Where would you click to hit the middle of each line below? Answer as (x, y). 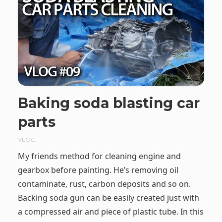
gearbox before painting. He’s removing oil (98, 170)
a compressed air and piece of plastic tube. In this (111, 211)
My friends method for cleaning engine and (99, 156)
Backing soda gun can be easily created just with (108, 197)
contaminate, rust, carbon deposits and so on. (104, 184)
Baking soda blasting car (109, 103)
